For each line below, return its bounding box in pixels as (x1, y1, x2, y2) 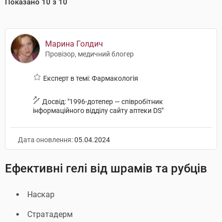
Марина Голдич (45, 39, 103, 49)
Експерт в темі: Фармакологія (42, 74, 138, 82)
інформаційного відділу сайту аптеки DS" (33, 107, 164, 114)
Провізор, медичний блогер (45, 50, 134, 58)
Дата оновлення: (18, 136, 74, 144)
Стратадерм (27, 210, 73, 219)
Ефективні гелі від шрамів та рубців (5, 162, 207, 175)
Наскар (27, 190, 55, 199)
